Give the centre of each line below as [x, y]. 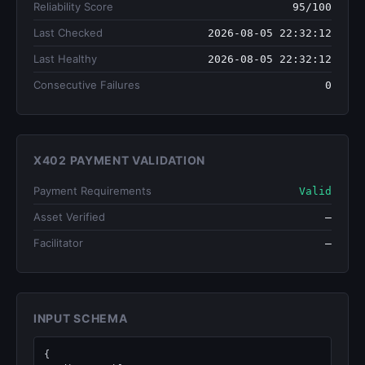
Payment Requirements [92, 191]
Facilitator [58, 243]
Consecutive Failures [87, 85]
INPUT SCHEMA [81, 318]
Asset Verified [69, 217]
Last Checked [68, 33]
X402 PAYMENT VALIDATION [120, 160]
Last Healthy [65, 59]
